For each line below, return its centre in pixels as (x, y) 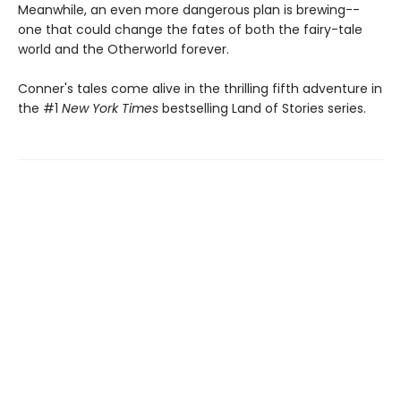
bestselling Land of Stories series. (262, 108)
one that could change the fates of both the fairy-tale (190, 29)
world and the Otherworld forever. (124, 49)
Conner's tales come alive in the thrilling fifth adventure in (200, 88)
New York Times (110, 108)
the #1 (40, 108)
